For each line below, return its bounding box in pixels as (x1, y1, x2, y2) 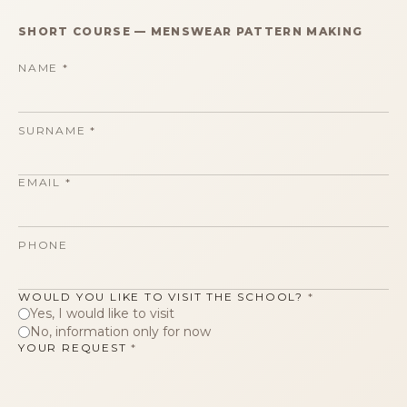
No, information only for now (30, 323, 211, 341)
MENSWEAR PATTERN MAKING (150, 25, 363, 39)
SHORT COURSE (18, 25, 131, 39)
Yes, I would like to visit (30, 305, 174, 323)
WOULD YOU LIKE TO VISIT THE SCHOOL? (18, 290, 303, 304)
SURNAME (18, 124, 86, 138)
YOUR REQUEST (18, 341, 127, 355)
